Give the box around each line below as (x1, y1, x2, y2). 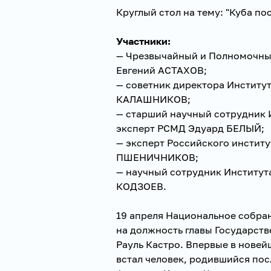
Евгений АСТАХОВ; (116, 64, 207, 76)
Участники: (116, 34, 171, 47)
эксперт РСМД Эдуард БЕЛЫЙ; (116, 122, 264, 134)
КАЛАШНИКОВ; (116, 93, 191, 105)
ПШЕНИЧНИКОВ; (116, 151, 198, 163)
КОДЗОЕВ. (116, 180, 166, 192)
